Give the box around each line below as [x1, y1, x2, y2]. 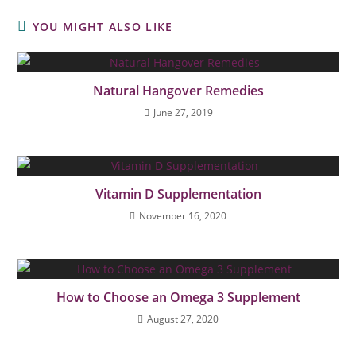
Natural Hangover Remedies [92, 81, 264, 99]
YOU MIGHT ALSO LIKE [32, 18, 173, 34]
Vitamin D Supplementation [95, 184, 261, 203]
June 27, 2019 [153, 105, 213, 119]
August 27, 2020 [147, 311, 219, 326]
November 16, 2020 [139, 208, 226, 222]
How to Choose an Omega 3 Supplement [56, 288, 300, 306]
